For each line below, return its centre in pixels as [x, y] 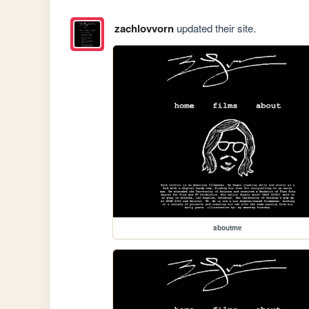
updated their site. [215, 28]
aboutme [228, 228]
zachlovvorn [144, 29]
